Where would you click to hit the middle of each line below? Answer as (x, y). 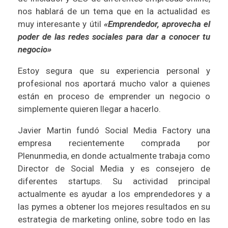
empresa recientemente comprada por (114, 143)
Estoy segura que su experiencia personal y (114, 70)
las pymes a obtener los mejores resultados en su (114, 206)
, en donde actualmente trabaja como (139, 155)
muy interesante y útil (60, 24)
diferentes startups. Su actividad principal (114, 181)
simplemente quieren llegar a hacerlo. (89, 109)
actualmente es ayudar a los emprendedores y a (114, 194)
